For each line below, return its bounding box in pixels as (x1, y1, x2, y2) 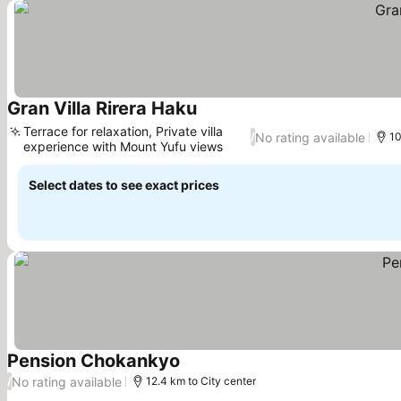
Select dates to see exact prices (29, 177, 219, 192)
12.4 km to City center (146, 374, 256, 388)
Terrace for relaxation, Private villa (23, 124, 223, 139)
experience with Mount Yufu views (23, 139, 223, 154)
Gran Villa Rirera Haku (7, 98, 197, 119)
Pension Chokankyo (7, 350, 180, 371)
